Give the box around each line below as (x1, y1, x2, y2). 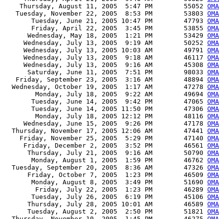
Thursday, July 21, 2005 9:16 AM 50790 (4, 149, 207, 157)
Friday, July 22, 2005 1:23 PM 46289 (4, 186, 207, 194)
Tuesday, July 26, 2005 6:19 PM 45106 (4, 193, 207, 201)
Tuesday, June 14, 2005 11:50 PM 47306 (4, 105, 207, 113)
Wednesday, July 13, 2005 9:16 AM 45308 (4, 61, 207, 69)
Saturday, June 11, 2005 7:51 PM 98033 (4, 68, 207, 76)
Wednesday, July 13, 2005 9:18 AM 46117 (4, 54, 207, 62)
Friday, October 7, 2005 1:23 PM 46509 (4, 171, 207, 179)
